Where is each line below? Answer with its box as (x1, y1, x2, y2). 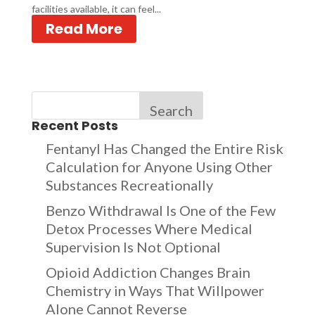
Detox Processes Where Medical (45, 220, 252, 237)
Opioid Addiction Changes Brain (45, 264, 250, 281)
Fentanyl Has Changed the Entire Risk (45, 140, 283, 157)
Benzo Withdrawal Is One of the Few (45, 202, 276, 219)
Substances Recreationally (45, 176, 213, 193)
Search (149, 102, 193, 119)
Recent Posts (31, 117, 118, 134)
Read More (45, 19, 122, 39)
